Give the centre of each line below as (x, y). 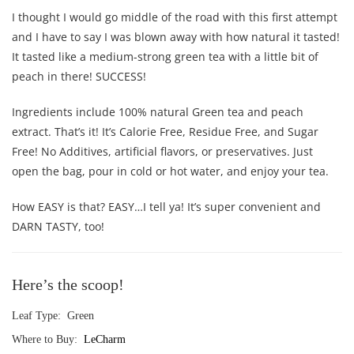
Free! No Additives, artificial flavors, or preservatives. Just (162, 152)
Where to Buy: (48, 340)
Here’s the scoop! (68, 285)
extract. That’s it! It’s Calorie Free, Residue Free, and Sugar (165, 132)
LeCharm (105, 340)
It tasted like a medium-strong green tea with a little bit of (165, 57)
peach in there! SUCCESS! (79, 77)
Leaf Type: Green (53, 316)
